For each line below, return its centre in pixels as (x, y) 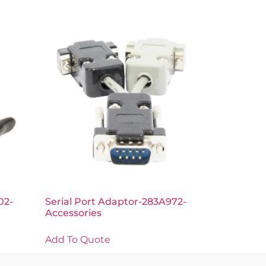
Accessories (73, 213)
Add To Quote (78, 239)
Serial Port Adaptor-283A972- (116, 201)
